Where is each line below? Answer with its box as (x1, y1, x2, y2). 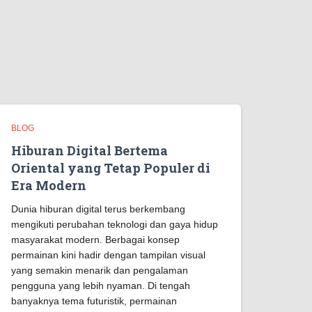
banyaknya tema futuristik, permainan (11, 295, 177, 306)
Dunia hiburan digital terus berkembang (11, 203, 185, 214)
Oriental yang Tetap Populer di (11, 159, 210, 176)
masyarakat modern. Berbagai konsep (11, 234, 180, 245)
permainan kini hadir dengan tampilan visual (11, 249, 205, 260)
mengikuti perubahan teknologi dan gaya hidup (11, 219, 218, 230)
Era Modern (11, 177, 86, 194)
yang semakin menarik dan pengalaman (11, 265, 188, 276)
